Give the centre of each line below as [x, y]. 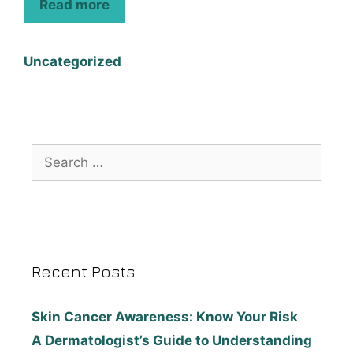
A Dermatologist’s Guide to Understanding [172, 341]
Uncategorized [72, 62]
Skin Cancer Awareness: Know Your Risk [165, 317]
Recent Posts [83, 272]
